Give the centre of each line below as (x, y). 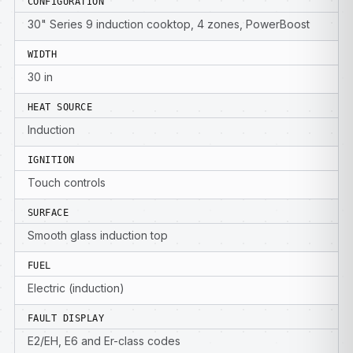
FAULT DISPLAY (66, 318)
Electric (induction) (76, 288)
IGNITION (51, 160)
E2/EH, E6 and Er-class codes (104, 341)
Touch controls (67, 182)
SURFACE (48, 213)
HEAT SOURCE (60, 107)
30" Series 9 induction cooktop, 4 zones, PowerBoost (169, 24)
